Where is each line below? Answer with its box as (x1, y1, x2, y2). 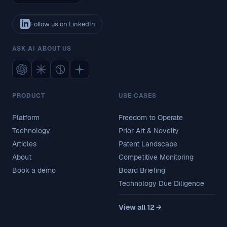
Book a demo (12, 165, 56, 175)
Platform (12, 112, 40, 122)
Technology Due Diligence (119, 178, 204, 188)
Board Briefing (119, 165, 165, 175)
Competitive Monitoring (119, 152, 194, 162)
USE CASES (119, 91, 157, 100)
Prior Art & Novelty (119, 126, 179, 135)
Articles (12, 139, 36, 148)
